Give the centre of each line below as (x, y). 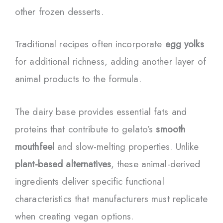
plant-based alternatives (63, 164)
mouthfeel (35, 146)
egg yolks (184, 44)
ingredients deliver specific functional (90, 181)
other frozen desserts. (59, 12)
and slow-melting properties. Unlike (127, 146)
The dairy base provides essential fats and (101, 111)
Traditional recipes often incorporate (90, 44)
